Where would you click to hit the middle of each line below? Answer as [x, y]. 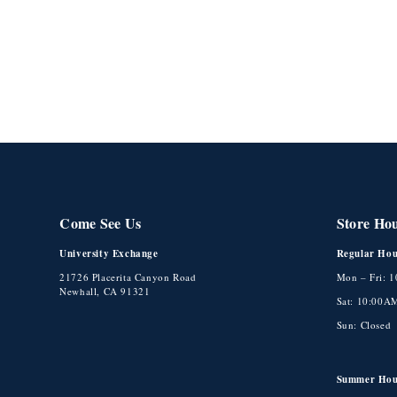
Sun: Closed [364, 325]
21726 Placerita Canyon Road [128, 277]
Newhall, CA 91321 [105, 292]
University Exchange [109, 254]
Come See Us [101, 223]
